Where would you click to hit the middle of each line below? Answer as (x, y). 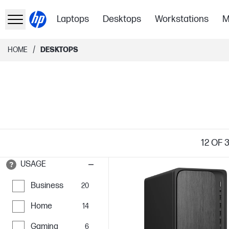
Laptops (73, 19)
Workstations (182, 19)
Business (47, 186)
